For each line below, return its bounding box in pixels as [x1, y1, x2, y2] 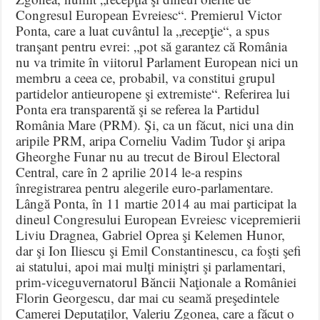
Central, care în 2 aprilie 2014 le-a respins [16, 162, 243, 181]
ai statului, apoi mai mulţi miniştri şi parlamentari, [16, 256, 286, 275]
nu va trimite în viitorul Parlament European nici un [16, 52, 299, 71]
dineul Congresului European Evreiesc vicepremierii [16, 209, 301, 228]
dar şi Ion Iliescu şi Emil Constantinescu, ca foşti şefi [16, 241, 302, 259]
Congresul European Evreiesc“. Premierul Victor [16, 5, 282, 24]
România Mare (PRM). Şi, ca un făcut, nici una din [16, 115, 295, 134]
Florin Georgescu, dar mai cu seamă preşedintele [16, 288, 280, 306]
